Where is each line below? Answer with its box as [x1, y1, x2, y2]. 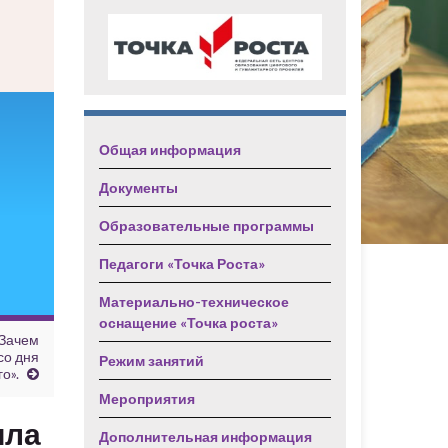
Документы [98, 179, 178, 196]
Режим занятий [98, 352, 204, 369]
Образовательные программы [98, 217, 314, 234]
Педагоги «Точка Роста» [98, 255, 265, 272]
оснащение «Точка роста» [98, 314, 278, 331]
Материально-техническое [98, 293, 289, 310]
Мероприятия [98, 390, 195, 407]
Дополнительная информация [98, 428, 312, 445]
